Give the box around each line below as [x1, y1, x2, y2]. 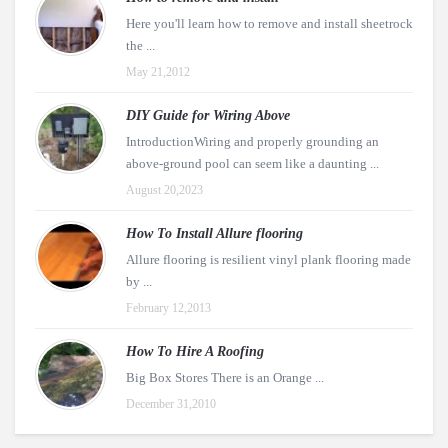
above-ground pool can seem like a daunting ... [126, 155, 379, 171]
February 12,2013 [126, 300, 211, 315]
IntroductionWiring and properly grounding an [126, 133, 379, 149]
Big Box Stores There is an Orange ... [126, 369, 324, 385]
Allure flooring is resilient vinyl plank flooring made [126, 251, 411, 267]
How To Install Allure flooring [126, 225, 303, 241]
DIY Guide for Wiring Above [126, 107, 290, 123]
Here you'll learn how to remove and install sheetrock [126, 15, 413, 31]
